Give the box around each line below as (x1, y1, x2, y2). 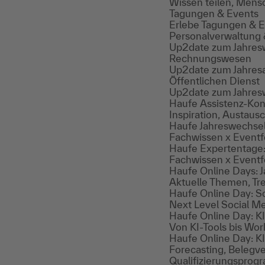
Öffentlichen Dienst (169, 75, 260, 86)
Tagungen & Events (169, 8, 258, 19)
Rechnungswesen (169, 53, 251, 64)
